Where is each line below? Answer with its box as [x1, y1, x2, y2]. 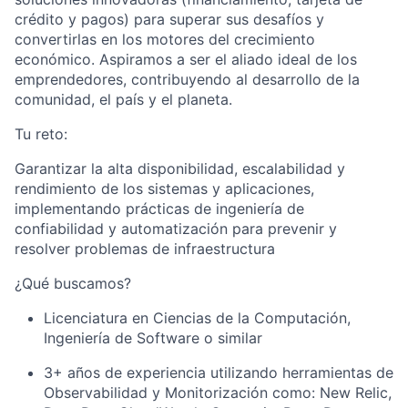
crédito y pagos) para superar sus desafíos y [15, 10, 324, 28]
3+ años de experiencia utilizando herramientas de [44, 363, 393, 382]
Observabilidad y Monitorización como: [44, 383, 315, 402]
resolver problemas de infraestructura [15, 240, 275, 258]
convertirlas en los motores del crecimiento [15, 30, 315, 48]
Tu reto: [15, 125, 67, 143]
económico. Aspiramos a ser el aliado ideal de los [15, 50, 357, 68]
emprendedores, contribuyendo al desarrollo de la [15, 70, 360, 88]
